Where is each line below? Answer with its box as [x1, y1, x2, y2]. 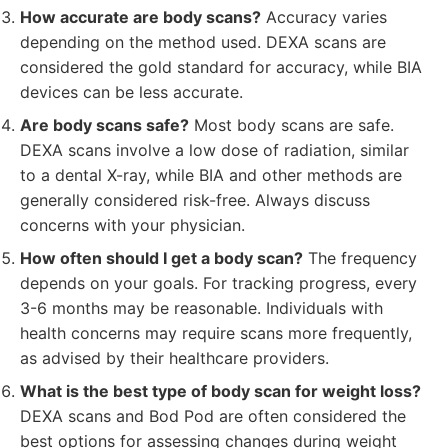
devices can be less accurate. [20, 82, 243, 102]
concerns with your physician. [20, 215, 245, 235]
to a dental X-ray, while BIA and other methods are [20, 165, 402, 185]
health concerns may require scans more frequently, [20, 323, 412, 343]
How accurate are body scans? [20, 7, 261, 27]
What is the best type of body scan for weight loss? [20, 381, 421, 401]
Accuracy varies [261, 7, 387, 27]
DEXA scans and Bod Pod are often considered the [20, 406, 406, 426]
